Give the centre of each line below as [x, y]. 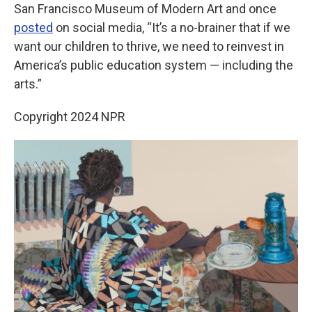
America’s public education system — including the [154, 65]
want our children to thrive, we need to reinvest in [149, 46]
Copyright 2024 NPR [70, 117]
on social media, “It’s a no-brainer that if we [172, 28]
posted [33, 28]
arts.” [28, 84]
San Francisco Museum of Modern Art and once [145, 9]
